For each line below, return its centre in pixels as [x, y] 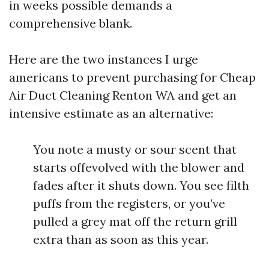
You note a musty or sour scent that [135, 149]
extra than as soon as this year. [121, 239]
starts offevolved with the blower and [139, 167]
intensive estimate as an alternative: [111, 113]
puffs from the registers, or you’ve [129, 203]
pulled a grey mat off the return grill [135, 221]
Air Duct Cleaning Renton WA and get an [123, 95]
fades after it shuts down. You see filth [141, 185]
